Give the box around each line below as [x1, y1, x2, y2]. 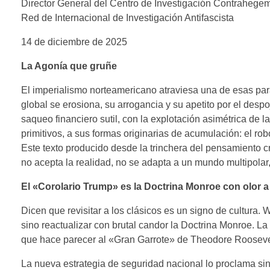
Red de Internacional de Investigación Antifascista [21, 13, 234, 24]
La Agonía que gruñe [21, 61, 117, 72]
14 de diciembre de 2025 [21, 37, 127, 48]
